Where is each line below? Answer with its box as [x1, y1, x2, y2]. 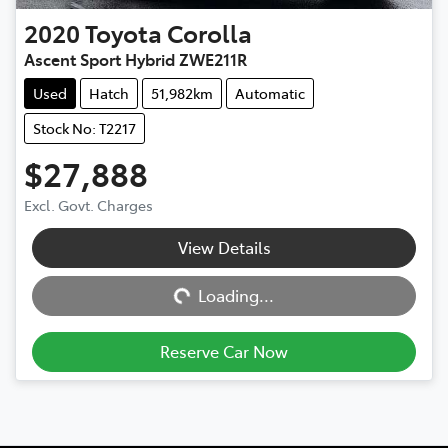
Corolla [167, 16, 252, 50]
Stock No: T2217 [33, 118, 136, 139]
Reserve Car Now [160, 340, 288, 363]
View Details [177, 236, 271, 259]
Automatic [235, 83, 305, 104]
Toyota [85, 16, 162, 50]
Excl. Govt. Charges [24, 195, 153, 216]
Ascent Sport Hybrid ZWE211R [24, 48, 247, 71]
